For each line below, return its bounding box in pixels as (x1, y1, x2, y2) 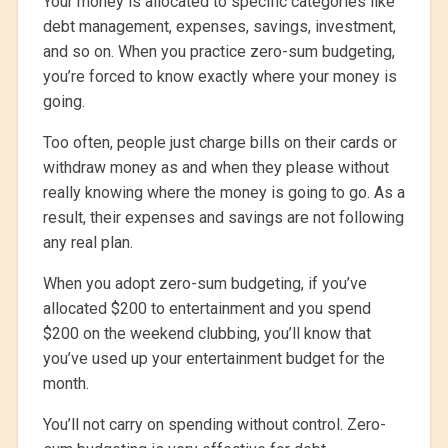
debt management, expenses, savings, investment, (42, 17, 396, 37)
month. (42, 374, 89, 394)
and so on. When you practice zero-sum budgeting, (42, 42, 395, 62)
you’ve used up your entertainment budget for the (42, 349, 385, 369)
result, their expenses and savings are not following (42, 208, 404, 228)
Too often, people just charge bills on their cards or (42, 133, 397, 153)
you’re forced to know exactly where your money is (42, 67, 397, 87)
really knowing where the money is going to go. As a (42, 183, 405, 203)
